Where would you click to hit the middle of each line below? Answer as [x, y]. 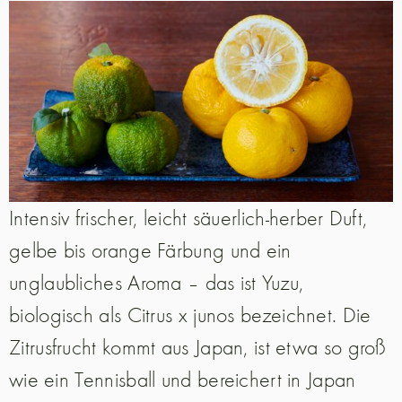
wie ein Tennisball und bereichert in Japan [183, 380]
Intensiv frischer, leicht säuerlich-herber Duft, [188, 218]
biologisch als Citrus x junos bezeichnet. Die [190, 315]
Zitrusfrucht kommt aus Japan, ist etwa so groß [198, 347]
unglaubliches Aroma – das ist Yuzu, [157, 283]
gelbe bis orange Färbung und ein [150, 250]
